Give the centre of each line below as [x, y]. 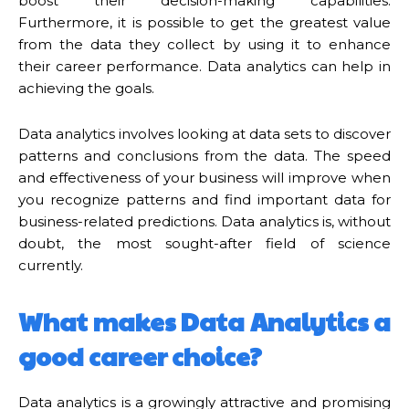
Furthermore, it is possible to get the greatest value [204, 22]
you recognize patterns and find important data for [204, 199]
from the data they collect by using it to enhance [204, 44]
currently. [51, 265]
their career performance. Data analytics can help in [204, 66]
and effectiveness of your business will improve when [204, 177]
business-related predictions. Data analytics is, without [204, 221]
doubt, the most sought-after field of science [204, 243]
